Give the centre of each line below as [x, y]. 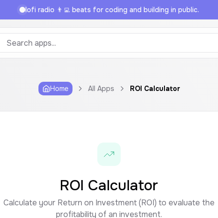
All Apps [101, 89]
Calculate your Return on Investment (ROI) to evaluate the [109, 203]
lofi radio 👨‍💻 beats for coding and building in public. [112, 10]
